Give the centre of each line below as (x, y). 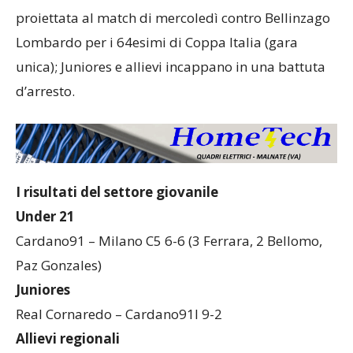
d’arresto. (45, 91)
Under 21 (45, 217)
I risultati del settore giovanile (117, 192)
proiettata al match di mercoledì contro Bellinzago (173, 17)
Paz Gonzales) (59, 266)
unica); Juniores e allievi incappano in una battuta (171, 66)
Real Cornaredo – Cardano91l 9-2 (119, 314)
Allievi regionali (68, 339)
